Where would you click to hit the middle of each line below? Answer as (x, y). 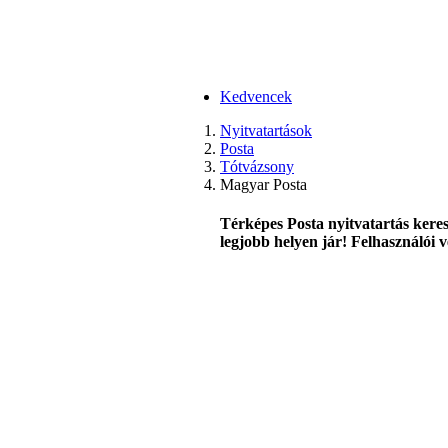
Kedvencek (256, 96)
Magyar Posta (263, 184)
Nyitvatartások (266, 130)
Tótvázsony (257, 166)
